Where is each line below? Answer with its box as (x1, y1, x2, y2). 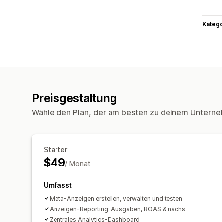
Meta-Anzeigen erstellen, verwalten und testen (50, 194, 182, 202)
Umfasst (44, 180, 72, 189)
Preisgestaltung (32, 91, 117, 105)
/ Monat (65, 159, 91, 167)
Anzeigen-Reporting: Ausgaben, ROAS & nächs (50, 205, 185, 213)
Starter (44, 145, 67, 154)
